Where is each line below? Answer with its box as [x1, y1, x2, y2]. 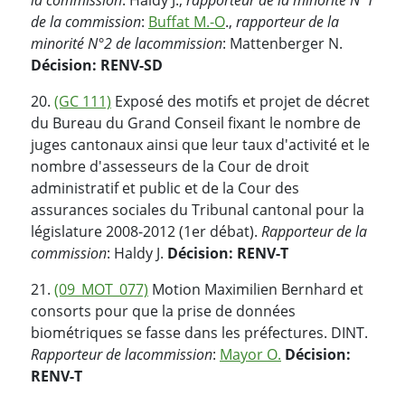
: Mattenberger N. [222, 33, 343, 53]
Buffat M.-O [148, 11, 225, 32]
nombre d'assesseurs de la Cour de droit [31, 155, 309, 176]
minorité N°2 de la [31, 33, 146, 53]
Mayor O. [220, 344, 281, 364]
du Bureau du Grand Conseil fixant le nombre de [31, 112, 361, 133]
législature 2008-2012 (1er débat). [31, 221, 261, 241]
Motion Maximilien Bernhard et [148, 278, 363, 299]
